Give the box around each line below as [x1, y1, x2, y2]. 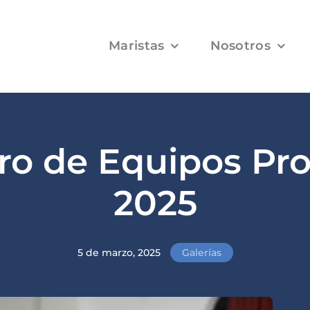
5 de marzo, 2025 [77, 246, 161, 259]
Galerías [181, 246, 221, 259]
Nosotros [210, 38, 271, 54]
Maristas [109, 38, 165, 54]
